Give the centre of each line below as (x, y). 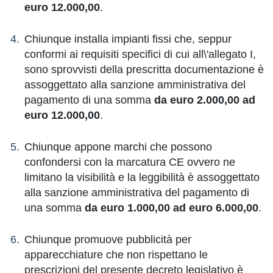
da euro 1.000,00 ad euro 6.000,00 (172, 208)
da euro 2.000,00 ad (205, 100)
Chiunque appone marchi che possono (118, 147)
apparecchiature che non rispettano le (116, 255)
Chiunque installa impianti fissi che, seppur (128, 39)
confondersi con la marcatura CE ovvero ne (130, 162)
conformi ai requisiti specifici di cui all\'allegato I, (140, 54)
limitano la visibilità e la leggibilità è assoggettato (142, 177)
